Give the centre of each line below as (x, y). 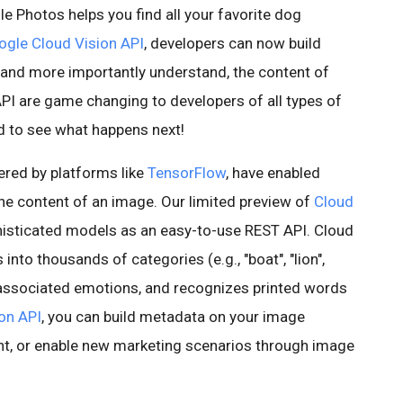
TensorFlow (187, 173)
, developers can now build (233, 43)
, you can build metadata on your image (173, 317)
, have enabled (273, 173)
